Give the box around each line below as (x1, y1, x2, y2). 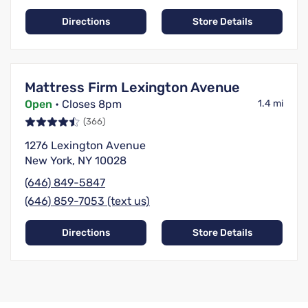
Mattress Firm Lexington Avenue (25, 79, 240, 96)
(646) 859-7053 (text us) (25, 195, 150, 208)
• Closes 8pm (52, 98, 122, 111)
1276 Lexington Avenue (25, 139, 146, 153)
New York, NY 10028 (25, 154, 126, 168)
